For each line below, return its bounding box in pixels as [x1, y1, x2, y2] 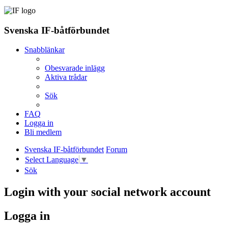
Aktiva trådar [45, 73, 87, 82]
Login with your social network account [4, 185, 211, 199]
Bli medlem [24, 128, 62, 137]
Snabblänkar [24, 45, 65, 54]
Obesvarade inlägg [45, 64, 105, 73]
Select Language [25, 155, 78, 164]
